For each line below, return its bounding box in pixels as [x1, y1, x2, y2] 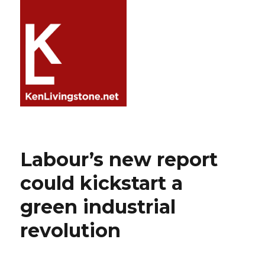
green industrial [20, 195, 176, 218]
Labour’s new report [20, 148, 218, 171]
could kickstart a [20, 172, 183, 195]
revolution [20, 219, 121, 242]
